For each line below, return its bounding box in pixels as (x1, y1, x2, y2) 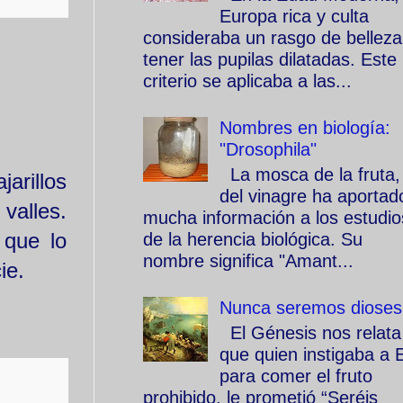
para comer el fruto (219, 366, 372, 386)
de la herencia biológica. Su (143, 229, 363, 249)
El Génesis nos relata (219, 323, 401, 343)
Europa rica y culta (219, 6, 369, 26)
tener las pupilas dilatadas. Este (143, 49, 397, 69)
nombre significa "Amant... (143, 251, 354, 271)
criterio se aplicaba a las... (143, 71, 352, 91)
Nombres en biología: (219, 118, 390, 138)
